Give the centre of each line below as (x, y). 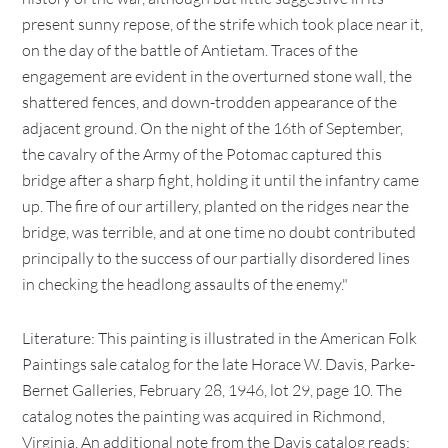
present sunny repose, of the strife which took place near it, (223, 24)
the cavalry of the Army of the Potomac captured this (202, 154)
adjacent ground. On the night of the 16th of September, (213, 128)
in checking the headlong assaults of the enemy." (185, 284)
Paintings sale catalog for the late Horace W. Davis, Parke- (219, 364)
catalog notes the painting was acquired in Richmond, (204, 416)
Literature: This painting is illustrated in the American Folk (220, 338)
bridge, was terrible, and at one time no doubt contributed (219, 232)
